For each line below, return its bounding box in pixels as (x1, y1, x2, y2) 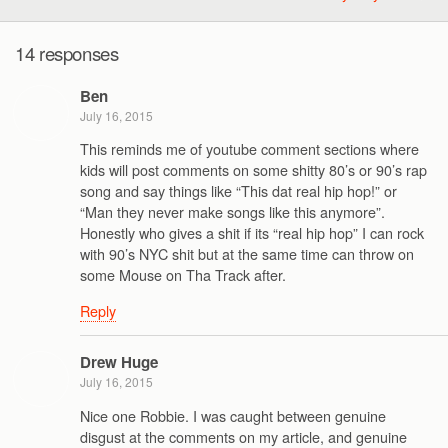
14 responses (15, 40, 119, 67)
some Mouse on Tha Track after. (80, 264, 286, 286)
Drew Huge (80, 351, 158, 374)
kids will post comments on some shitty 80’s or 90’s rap (80, 159, 427, 181)
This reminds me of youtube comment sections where (80, 138, 419, 160)
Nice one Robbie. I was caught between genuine (80, 404, 386, 426)
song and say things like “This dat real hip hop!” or (80, 180, 397, 202)
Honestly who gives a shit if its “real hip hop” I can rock (80, 222, 424, 244)
